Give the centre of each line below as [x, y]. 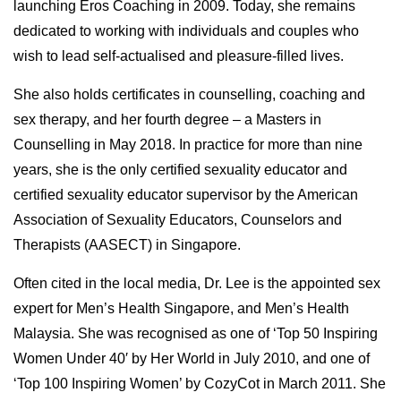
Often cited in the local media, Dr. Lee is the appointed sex [197, 284]
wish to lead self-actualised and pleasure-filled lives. [179, 56]
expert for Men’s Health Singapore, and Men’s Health [181, 309]
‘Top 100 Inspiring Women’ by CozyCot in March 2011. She [200, 384]
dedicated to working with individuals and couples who [186, 31]
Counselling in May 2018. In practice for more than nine [188, 145]
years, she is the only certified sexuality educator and [180, 170]
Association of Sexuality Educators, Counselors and [178, 220]
